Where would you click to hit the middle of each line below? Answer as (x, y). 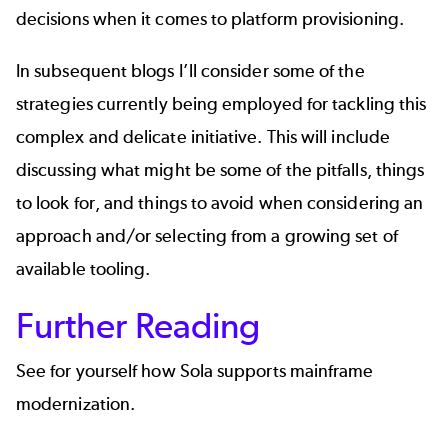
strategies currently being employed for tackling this (221, 103)
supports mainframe (293, 370)
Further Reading (138, 325)
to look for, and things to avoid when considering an (220, 202)
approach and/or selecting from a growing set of (207, 235)
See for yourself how (98, 370)
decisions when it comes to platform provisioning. (210, 19)
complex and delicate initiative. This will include (203, 136)
